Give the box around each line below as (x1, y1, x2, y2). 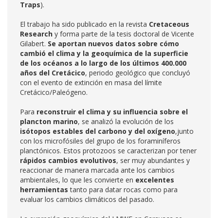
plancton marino (20, 117, 78, 126)
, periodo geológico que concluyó (85, 68, 190, 77)
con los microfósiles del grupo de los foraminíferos (20, 136, 181, 145)
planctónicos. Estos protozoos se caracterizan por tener (20, 146, 197, 155)
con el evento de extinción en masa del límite (20, 78, 162, 87)
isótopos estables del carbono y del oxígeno (20, 127, 175, 136)
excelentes (135, 175, 174, 184)
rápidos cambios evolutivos (20, 156, 116, 165)
